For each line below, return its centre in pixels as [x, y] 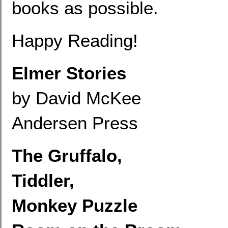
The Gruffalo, [67, 155]
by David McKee [76, 98]
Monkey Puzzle [75, 205]
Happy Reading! [75, 40]
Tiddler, [43, 180]
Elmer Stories [69, 73]
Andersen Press [75, 123]
